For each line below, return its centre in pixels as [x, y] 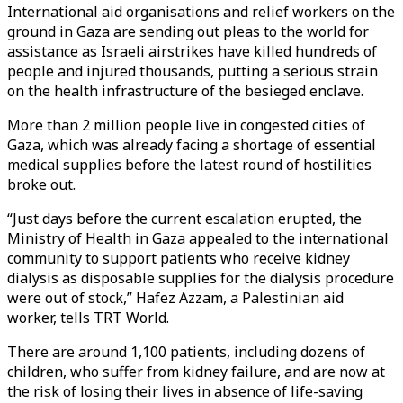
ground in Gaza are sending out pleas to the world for [188, 31]
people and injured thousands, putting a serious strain [193, 71]
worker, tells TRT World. [88, 318]
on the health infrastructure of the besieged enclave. [185, 91]
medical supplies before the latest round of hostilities [189, 165]
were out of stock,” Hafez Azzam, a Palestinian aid [175, 298]
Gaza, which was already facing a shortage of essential [192, 145]
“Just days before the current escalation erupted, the [184, 219]
